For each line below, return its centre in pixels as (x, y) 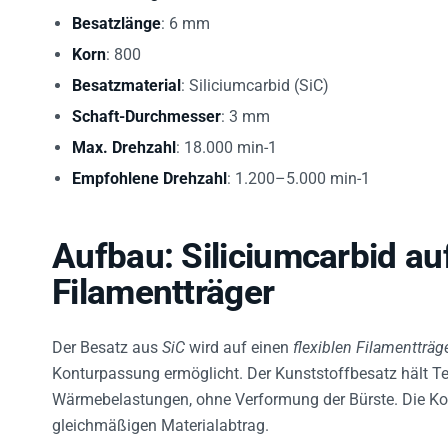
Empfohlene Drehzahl (149, 174)
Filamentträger (163, 288)
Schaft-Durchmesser (146, 112)
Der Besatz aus (107, 343)
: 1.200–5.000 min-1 (298, 174)
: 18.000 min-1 (226, 143)
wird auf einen (239, 343)
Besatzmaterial (126, 81)
